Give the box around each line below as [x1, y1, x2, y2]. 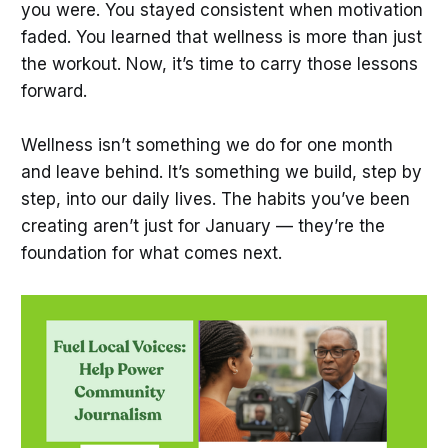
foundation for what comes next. [20, 243, 282, 264]
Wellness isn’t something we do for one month [20, 135, 393, 156]
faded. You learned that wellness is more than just [20, 27, 422, 48]
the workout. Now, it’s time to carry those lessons [20, 54, 418, 75]
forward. [20, 81, 87, 102]
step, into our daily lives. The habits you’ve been [20, 189, 410, 210]
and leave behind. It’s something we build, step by [20, 162, 422, 183]
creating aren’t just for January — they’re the [20, 216, 385, 237]
